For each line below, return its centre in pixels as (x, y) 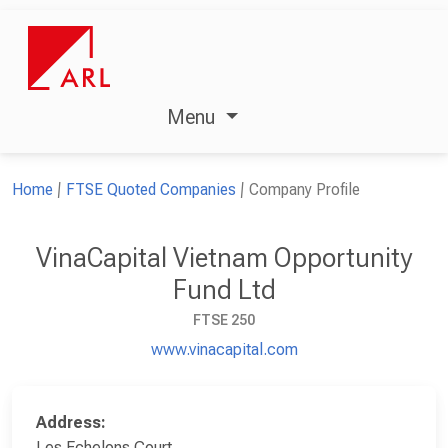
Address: (71, 422)
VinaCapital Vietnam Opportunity (224, 257)
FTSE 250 (224, 319)
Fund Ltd (224, 289)
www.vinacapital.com (224, 349)
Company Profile (304, 189)
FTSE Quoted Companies (151, 189)
